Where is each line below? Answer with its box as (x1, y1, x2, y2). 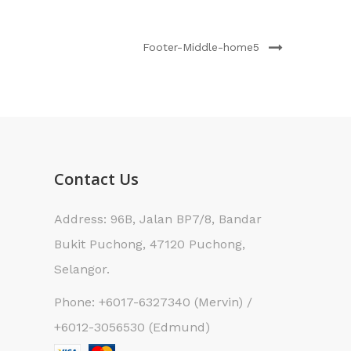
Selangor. (53, 262, 110, 277)
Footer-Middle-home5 (143, 41, 259, 53)
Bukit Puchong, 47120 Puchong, (53, 237, 245, 251)
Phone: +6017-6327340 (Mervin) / (53, 295, 252, 309)
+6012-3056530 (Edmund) (53, 320, 210, 335)
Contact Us (53, 168, 139, 190)
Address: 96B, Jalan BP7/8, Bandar (53, 212, 262, 226)
